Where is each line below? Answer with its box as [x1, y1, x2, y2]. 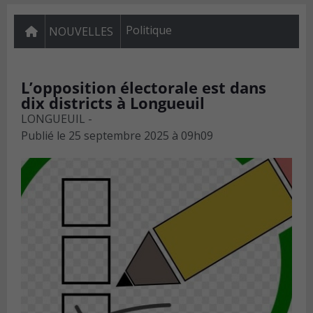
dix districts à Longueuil [21, 92, 205, 114]
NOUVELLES [49, 24, 113, 40]
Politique [126, 22, 172, 38]
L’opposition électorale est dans [21, 77, 266, 99]
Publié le [21, 128, 66, 144]
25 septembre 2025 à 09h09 [68, 128, 213, 144]
